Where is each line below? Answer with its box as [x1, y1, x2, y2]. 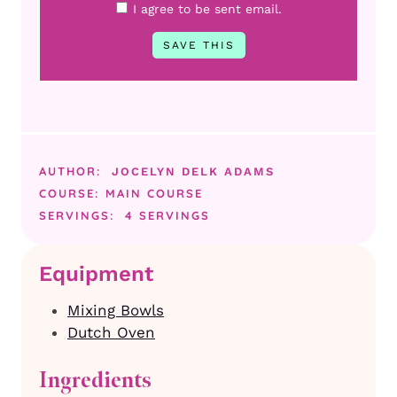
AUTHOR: [39, 163, 107, 178]
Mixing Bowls [67, 300, 164, 319]
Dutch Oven [67, 323, 155, 341]
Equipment [39, 261, 153, 286]
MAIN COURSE [105, 185, 203, 200]
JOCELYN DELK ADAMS [112, 164, 276, 178]
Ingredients [39, 366, 152, 395]
